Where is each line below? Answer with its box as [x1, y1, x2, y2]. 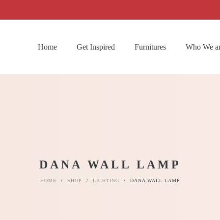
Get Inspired [77, 42, 115, 51]
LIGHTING [92, 178, 119, 183]
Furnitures [135, 42, 166, 51]
